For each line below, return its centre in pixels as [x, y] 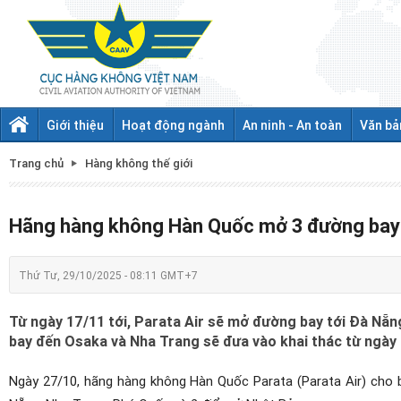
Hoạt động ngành [173, 125]
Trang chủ [36, 163]
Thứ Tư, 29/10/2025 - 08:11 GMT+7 [108, 275]
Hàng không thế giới [139, 163]
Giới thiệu [75, 125]
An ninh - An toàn [292, 125]
